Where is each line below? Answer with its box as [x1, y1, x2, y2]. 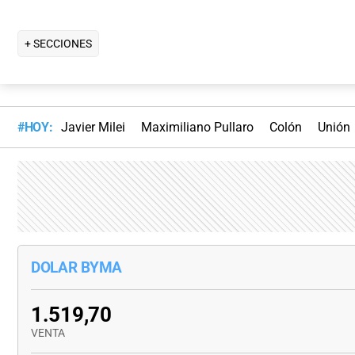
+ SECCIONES [25, 36, 92, 50]
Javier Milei [60, 120, 125, 136]
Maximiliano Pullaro [140, 120, 254, 136]
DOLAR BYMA [31, 258, 122, 277]
